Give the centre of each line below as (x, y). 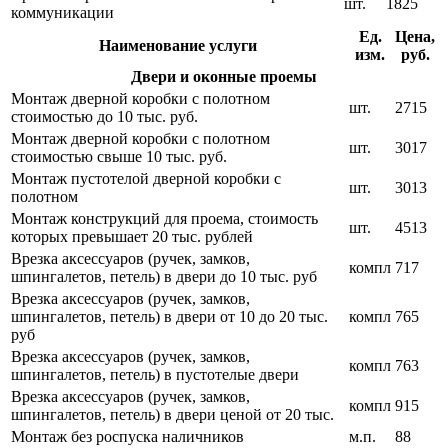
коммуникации (62, 13)
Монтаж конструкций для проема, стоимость (164, 219)
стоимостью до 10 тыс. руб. (104, 117)
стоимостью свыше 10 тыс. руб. (119, 157)
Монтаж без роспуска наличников (127, 437)
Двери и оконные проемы (224, 77)
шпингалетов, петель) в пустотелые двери (155, 375)
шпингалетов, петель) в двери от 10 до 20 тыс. (169, 317)
